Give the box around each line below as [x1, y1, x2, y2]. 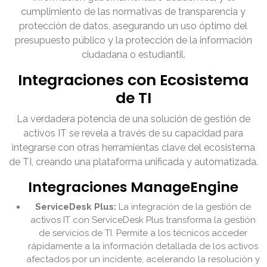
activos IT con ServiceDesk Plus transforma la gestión [30, 215, 256, 226]
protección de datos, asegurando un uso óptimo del [19, 20, 248, 32]
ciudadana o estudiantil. [82, 49, 185, 61]
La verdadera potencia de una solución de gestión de [17, 113, 250, 125]
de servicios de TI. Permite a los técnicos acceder [39, 228, 247, 239]
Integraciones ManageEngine [28, 177, 239, 197]
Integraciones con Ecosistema [18, 70, 249, 91]
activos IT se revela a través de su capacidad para [23, 128, 244, 139]
